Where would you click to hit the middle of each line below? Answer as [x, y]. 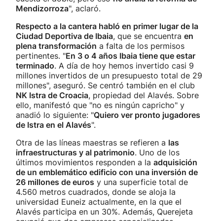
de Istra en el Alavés [54, 125]
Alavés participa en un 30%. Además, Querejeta [104, 212]
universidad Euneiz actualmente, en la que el [99, 202]
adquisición [175, 162]
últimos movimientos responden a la [85, 162]
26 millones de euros [55, 182]
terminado [35, 66]
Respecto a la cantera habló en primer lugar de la [107, 26]
